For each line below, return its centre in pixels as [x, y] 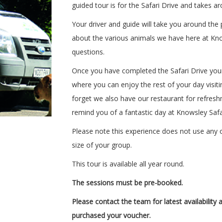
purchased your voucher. [111, 215]
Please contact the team [111, 201]
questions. [88, 52]
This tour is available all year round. [128, 164]
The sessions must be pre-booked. [127, 183]
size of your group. [102, 145]
